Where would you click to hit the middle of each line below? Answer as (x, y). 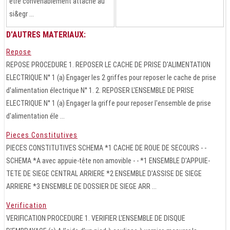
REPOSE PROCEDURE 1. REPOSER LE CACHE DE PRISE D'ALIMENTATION (108, 64)
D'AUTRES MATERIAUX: (46, 34)
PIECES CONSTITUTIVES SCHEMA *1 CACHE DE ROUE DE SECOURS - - (106, 148)
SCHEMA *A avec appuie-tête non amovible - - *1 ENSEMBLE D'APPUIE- (108, 160)
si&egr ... (22, 14)
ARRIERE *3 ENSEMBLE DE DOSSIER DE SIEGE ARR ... (81, 186)
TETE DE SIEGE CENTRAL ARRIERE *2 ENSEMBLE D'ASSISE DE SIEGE (104, 173)
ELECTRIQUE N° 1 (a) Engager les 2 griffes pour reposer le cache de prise (111, 77)
